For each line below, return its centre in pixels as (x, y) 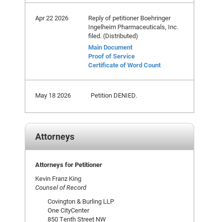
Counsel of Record (61, 187)
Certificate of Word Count (124, 65)
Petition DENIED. (114, 95)
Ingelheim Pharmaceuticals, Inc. (133, 27)
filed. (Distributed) (113, 36)
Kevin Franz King (58, 178)
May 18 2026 (53, 95)
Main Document (110, 47)
